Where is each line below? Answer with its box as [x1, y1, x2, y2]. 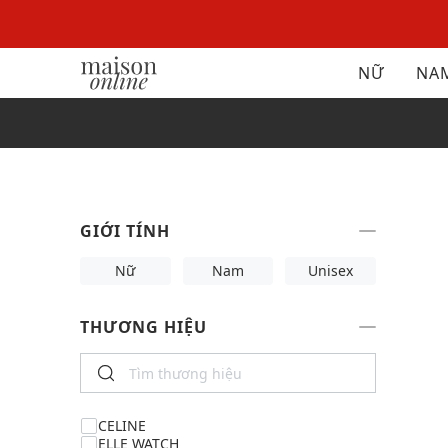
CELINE [98, 416, 146, 435]
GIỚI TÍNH [80, 220, 170, 242]
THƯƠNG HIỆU [80, 316, 207, 338]
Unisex [308, 261, 354, 280]
